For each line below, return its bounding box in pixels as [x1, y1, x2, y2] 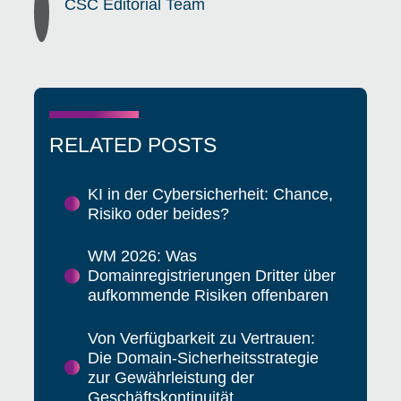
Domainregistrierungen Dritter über [87, 267, 336, 286]
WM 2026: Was [87, 247, 197, 266]
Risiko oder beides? [87, 204, 229, 223]
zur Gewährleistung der [87, 368, 254, 387]
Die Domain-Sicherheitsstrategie [87, 348, 319, 367]
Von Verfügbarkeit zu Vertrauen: [87, 328, 315, 347]
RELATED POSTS [49, 132, 218, 157]
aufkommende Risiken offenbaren [87, 286, 328, 305]
